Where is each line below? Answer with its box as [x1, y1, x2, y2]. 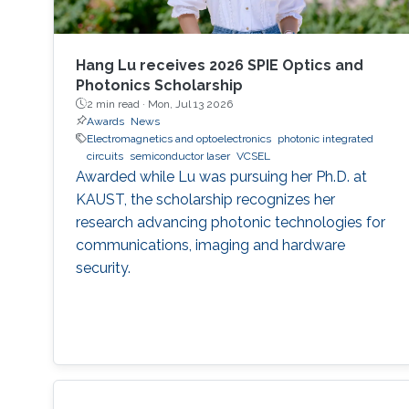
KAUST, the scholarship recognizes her [75, 190, 335, 208]
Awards [86, 114, 124, 128]
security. [75, 258, 131, 277]
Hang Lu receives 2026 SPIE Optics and [75, 56, 363, 74]
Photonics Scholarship [75, 76, 243, 94]
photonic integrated [277, 131, 373, 145]
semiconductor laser [129, 149, 230, 163]
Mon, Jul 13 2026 [147, 97, 233, 110]
